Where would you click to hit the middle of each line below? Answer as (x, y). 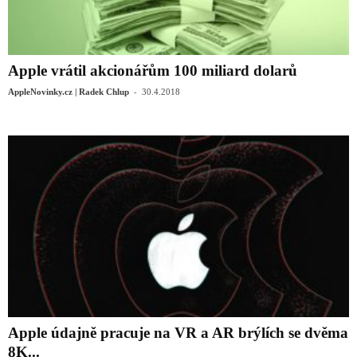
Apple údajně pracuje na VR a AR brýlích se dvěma (178, 333)
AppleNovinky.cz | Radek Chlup (69, 91)
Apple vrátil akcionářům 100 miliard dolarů (153, 70)
